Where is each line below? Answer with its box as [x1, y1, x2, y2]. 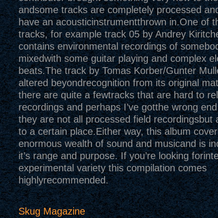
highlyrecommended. [18, 175, 109, 185]
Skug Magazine [18, 206, 85, 217]
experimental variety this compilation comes [18, 163, 207, 173]
